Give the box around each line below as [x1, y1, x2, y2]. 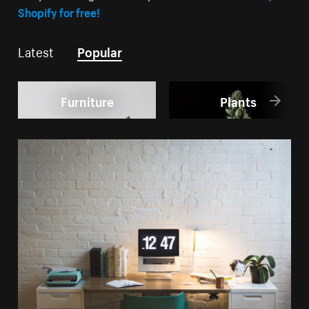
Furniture [60, 90, 114, 110]
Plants [219, 90, 257, 110]
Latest [18, 41, 54, 61]
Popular [77, 41, 123, 61]
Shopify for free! [18, 2, 101, 21]
